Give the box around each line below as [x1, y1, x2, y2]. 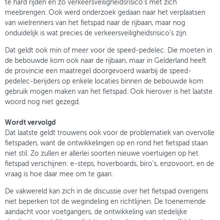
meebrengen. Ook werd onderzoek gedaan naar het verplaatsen [5, 9, 205, 17]
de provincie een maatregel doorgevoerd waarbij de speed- [5, 68, 192, 75]
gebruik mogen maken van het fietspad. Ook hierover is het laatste [5, 88, 213, 96]
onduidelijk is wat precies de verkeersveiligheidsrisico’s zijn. [5, 30, 188, 37]
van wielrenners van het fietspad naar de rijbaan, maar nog [5, 20, 185, 27]
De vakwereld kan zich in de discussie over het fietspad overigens [5, 188, 208, 195]
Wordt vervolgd [5, 119, 56, 127]
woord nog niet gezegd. [5, 99, 80, 106]
